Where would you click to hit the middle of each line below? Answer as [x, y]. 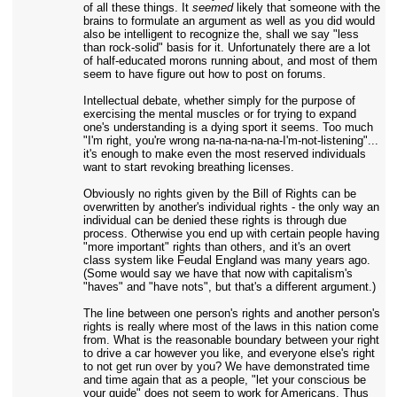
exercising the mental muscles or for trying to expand [219, 114]
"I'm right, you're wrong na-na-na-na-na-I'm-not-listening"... [230, 140]
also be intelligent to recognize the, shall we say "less [221, 34]
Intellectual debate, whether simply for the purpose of [219, 101]
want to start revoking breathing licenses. [188, 167]
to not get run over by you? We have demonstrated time [226, 366]
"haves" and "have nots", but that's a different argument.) [229, 287]
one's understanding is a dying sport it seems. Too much [228, 127]
